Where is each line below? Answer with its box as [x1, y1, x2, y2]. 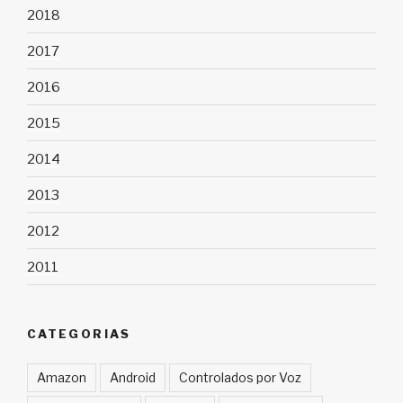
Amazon [37, 369, 86, 385]
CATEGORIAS [27, 327, 131, 342]
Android [110, 369, 156, 385]
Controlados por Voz [179, 369, 301, 385]
